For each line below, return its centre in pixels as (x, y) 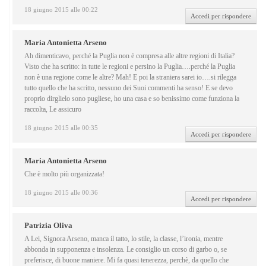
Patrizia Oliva (48, 226)
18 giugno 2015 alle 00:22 (61, 10)
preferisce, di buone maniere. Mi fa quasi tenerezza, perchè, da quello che (126, 260)
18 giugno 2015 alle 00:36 (61, 193)
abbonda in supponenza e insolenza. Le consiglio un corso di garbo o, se (126, 250)
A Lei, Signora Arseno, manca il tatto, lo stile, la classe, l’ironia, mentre (123, 239)
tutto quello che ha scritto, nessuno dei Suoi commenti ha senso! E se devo (129, 88)
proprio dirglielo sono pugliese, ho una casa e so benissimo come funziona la (132, 99)
